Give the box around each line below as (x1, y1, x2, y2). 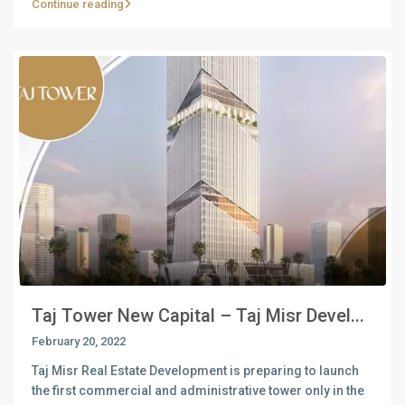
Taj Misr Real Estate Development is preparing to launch (32, 363, 359, 378)
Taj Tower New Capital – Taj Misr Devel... (32, 304, 364, 326)
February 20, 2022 (32, 334, 126, 348)
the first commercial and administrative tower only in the (32, 382, 364, 398)
